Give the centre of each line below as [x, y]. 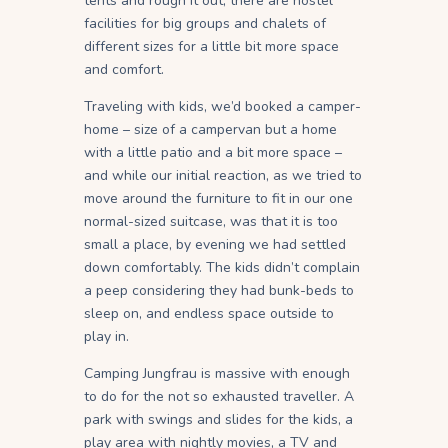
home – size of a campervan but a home [210, 130]
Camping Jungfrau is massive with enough [217, 374]
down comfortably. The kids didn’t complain [222, 268]
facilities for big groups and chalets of [205, 24]
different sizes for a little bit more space [211, 47]
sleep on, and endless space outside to [209, 314]
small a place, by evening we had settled [215, 245]
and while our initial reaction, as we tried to [223, 176]
